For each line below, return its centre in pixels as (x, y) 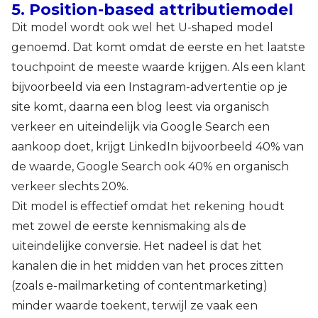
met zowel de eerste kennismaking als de (129, 226)
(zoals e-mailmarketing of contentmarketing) (139, 285)
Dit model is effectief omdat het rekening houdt (148, 206)
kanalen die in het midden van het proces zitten (147, 265)
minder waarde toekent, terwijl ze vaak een (135, 305)
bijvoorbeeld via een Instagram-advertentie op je (149, 87)
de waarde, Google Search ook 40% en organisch (150, 166)
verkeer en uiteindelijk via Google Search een (141, 126)
